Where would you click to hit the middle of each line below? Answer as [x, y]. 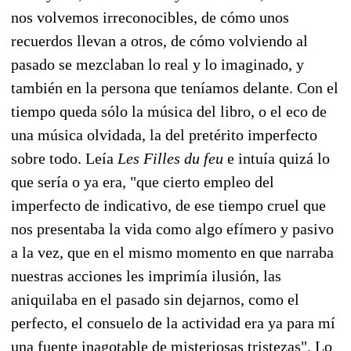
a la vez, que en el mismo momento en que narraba [172, 252]
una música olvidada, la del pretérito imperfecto [164, 134]
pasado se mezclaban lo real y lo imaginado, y [157, 64]
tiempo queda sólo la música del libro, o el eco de [169, 111]
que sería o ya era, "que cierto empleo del [143, 181]
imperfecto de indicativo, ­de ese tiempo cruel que [168, 205]
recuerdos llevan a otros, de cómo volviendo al [159, 40]
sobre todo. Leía [64, 158]
